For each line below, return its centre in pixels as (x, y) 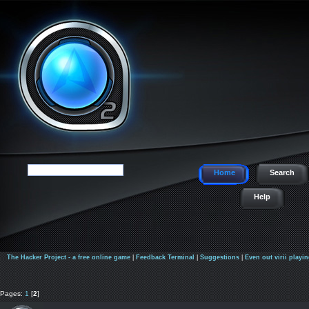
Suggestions (219, 257)
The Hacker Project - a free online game (68, 257)
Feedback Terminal (165, 257)
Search (282, 172)
